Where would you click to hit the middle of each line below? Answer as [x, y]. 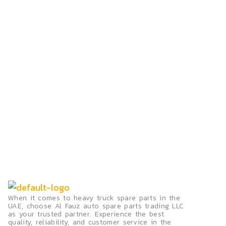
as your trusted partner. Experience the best [86, 214]
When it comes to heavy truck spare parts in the [94, 198]
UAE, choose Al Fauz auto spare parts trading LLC [96, 206]
